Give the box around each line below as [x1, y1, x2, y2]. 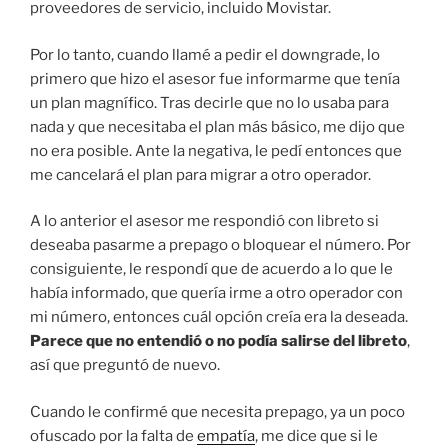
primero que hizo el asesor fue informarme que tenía [30, 69, 400, 88]
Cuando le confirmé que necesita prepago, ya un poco [30, 402, 405, 421]
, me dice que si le [255, 426, 378, 445]
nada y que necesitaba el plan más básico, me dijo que [30, 117, 405, 136]
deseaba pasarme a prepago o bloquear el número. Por [30, 236, 411, 255]
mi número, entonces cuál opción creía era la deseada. [30, 308, 408, 327]
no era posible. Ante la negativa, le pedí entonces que [30, 141, 402, 160]
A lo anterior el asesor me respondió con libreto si [30, 212, 379, 231]
